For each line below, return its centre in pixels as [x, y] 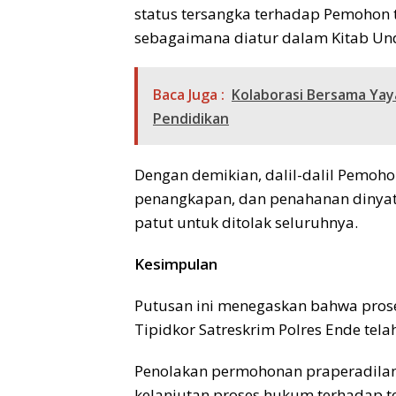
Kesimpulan [176, 264]
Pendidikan [191, 119]
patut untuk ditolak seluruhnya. [246, 223]
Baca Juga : [189, 95]
